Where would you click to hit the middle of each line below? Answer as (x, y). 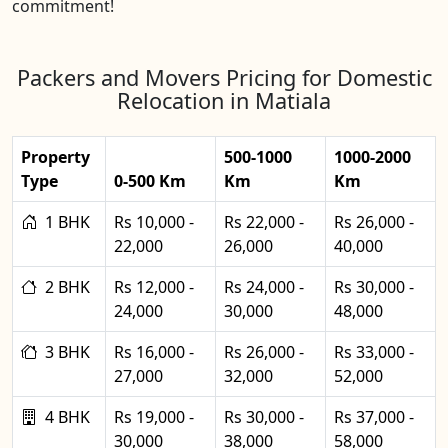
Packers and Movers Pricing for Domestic (224, 77)
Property (55, 156)
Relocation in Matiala (224, 100)
